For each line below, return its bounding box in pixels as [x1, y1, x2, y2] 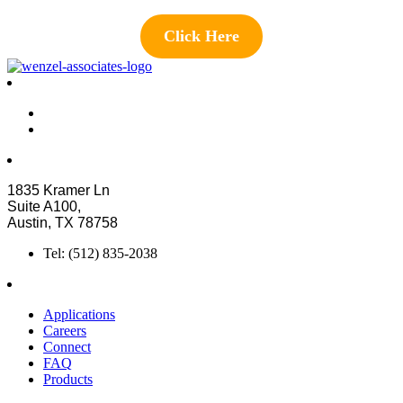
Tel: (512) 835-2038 [43, 246, 157, 262]
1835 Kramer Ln [7, 183, 110, 199]
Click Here [164, 27, 239, 46]
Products [43, 372, 93, 388]
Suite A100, [7, 199, 81, 215]
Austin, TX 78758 [7, 215, 118, 231]
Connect [43, 339, 91, 355]
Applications [43, 307, 115, 323]
